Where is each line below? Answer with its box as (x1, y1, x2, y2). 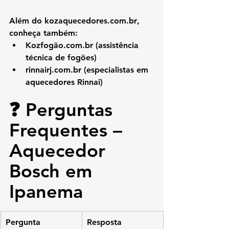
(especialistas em (81, 65, 151, 75)
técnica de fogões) (26, 53, 97, 63)
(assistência (93, 40, 141, 51)
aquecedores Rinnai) (26, 77, 103, 87)
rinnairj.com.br (26, 65, 81, 75)
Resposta (87, 217, 122, 227)
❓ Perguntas (9, 99, 118, 121)
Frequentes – (9, 119, 128, 142)
